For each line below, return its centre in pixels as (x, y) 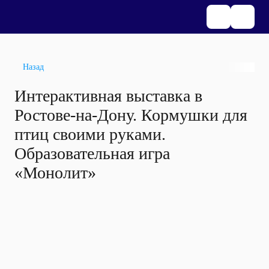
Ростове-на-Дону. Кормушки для (131, 115)
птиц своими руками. (90, 134)
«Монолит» (55, 173)
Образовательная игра (92, 153)
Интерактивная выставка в (108, 96)
